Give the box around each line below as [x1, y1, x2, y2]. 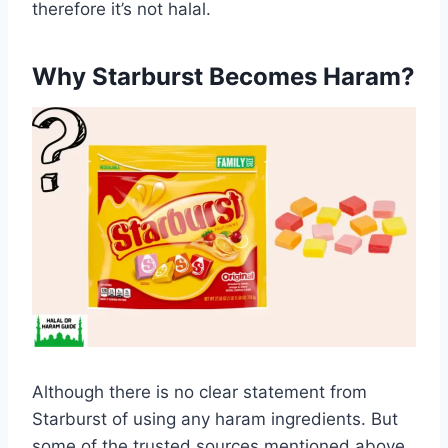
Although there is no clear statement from [32, 381, 367, 402]
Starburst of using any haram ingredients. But [32, 408, 398, 429]
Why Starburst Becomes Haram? [32, 61, 415, 91]
